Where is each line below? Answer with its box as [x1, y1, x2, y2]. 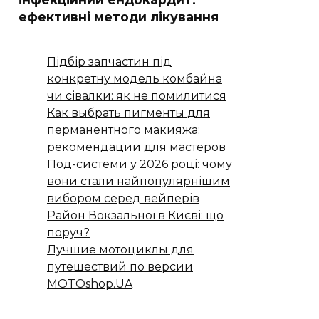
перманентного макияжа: [47, 123, 200, 137]
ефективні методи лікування [19, 9, 219, 24]
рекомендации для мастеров [47, 140, 226, 155]
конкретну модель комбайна [47, 72, 222, 86]
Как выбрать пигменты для [47, 106, 210, 120]
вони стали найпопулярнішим [47, 174, 230, 189]
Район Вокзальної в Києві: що [47, 209, 224, 223]
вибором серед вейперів [47, 192, 199, 206]
